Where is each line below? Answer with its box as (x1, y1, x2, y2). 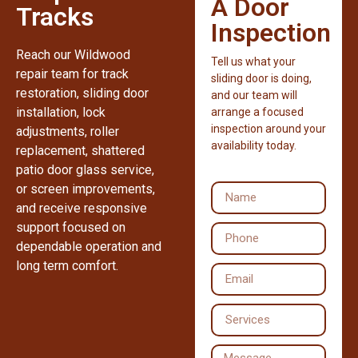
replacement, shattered (16, 142, 145, 158)
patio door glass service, (16, 161, 154, 177)
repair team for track (16, 66, 129, 82)
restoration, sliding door (16, 85, 149, 101)
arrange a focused (211, 105, 304, 118)
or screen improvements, (16, 181, 155, 197)
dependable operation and (16, 238, 161, 254)
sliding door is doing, (211, 71, 312, 85)
